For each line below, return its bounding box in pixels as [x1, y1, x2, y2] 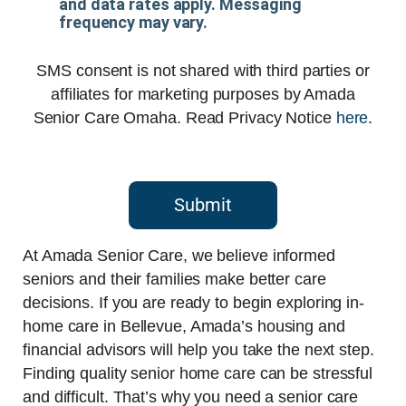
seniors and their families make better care [23, 270, 326, 289]
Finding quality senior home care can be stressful [23, 364, 373, 383]
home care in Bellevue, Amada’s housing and [23, 317, 345, 336]
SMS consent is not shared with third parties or [36, 62, 370, 81]
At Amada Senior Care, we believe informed [23, 246, 335, 266]
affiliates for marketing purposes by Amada [51, 85, 355, 104]
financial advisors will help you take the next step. [23, 341, 374, 360]
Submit [174, 194, 232, 217]
